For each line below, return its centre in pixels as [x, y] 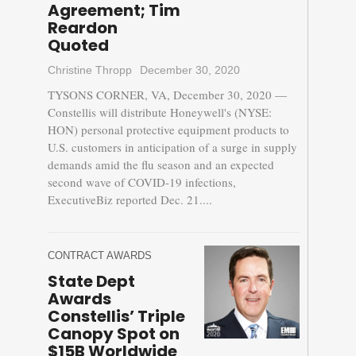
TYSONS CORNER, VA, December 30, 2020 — [167, 95]
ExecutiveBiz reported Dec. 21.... [130, 200]
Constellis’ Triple [116, 317]
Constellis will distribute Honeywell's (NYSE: [159, 112]
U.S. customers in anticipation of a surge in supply [172, 147]
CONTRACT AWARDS [99, 256]
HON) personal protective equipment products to [168, 130]
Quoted [78, 46]
